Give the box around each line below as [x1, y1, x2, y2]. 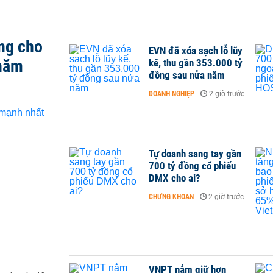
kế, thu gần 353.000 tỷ [149, 57, 243, 69]
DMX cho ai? [149, 172, 200, 185]
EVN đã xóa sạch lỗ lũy [149, 44, 243, 57]
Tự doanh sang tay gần [149, 147, 241, 160]
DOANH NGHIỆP [149, 90, 194, 98]
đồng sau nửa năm [149, 69, 225, 81]
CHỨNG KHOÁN [149, 193, 194, 202]
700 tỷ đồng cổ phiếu [149, 160, 236, 172]
